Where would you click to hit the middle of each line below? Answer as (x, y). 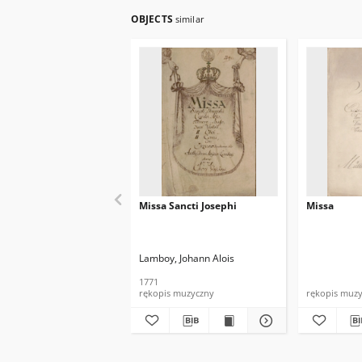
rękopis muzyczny (177, 293)
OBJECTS (153, 19)
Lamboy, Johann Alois (187, 258)
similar (189, 19)
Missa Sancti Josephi (188, 206)
